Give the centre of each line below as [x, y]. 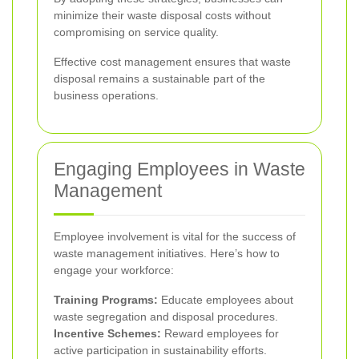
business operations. [106, 95]
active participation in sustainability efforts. [160, 350]
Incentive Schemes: [107, 333]
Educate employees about [226, 299]
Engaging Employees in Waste [179, 169]
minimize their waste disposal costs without [162, 15]
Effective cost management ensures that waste [172, 61]
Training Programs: [106, 299]
